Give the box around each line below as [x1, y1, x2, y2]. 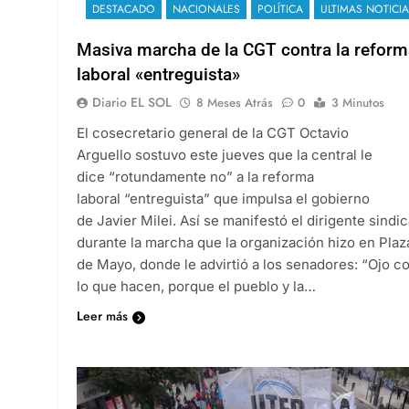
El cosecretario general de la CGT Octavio [77, 123, 349, 142]
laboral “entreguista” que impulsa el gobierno [77, 189, 370, 207]
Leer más [77, 306, 128, 325]
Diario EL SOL [92, 92, 172, 111]
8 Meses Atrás [196, 93, 273, 111]
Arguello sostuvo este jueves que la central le [77, 145, 372, 163]
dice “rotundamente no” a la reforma [77, 167, 314, 185]
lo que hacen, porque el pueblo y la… [77, 277, 316, 295]
